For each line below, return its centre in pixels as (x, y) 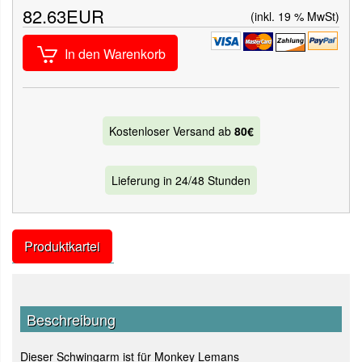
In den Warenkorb (115, 54)
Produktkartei (62, 246)
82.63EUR (63, 16)
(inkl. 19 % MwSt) (295, 16)
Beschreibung (71, 319)
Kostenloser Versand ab (171, 131)
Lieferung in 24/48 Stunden (181, 180)
